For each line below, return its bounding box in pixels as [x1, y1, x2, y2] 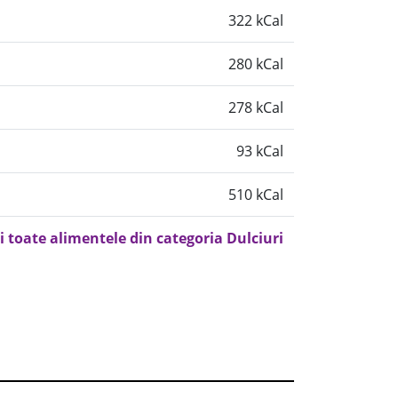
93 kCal [236, 141, 283, 161]
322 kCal [228, 11, 283, 30]
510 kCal [228, 185, 283, 204]
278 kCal [228, 98, 283, 117]
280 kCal [228, 54, 283, 74]
